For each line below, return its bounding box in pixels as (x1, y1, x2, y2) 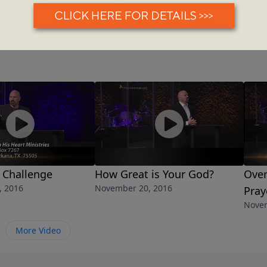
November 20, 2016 (95, 182, 172, 194)
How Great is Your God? (95, 167, 214, 182)
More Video (15, 225, 61, 237)
